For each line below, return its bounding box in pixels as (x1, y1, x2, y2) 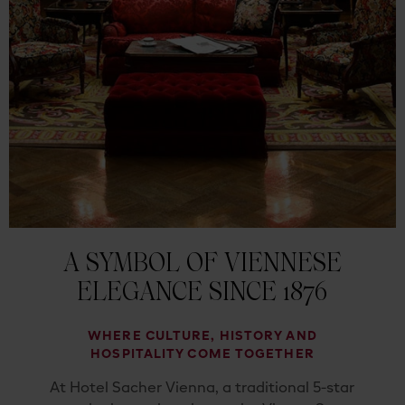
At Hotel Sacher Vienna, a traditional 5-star (50, 381, 355, 396)
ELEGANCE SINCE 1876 (77, 276, 328, 306)
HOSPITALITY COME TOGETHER (90, 347, 315, 361)
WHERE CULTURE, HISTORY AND (88, 329, 317, 343)
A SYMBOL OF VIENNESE (62, 247, 342, 278)
